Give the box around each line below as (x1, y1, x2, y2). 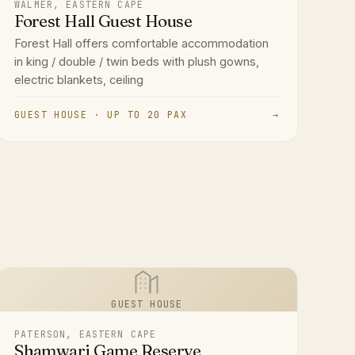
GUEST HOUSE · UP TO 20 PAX (14, 109, 187, 121)
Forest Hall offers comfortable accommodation (14, 36, 269, 52)
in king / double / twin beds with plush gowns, (14, 55, 260, 70)
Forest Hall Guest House (14, 11, 193, 32)
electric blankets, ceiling (14, 73, 144, 88)
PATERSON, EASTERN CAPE (14, 328, 157, 341)
